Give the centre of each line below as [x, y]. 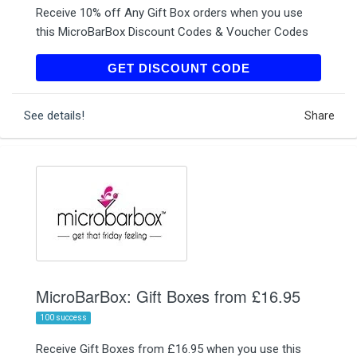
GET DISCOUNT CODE [178, 68]
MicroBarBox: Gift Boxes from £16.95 [168, 296]
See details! [54, 115]
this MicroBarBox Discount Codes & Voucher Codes [172, 31]
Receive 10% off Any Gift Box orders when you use [169, 12]
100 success [63, 317]
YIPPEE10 [281, 67]
